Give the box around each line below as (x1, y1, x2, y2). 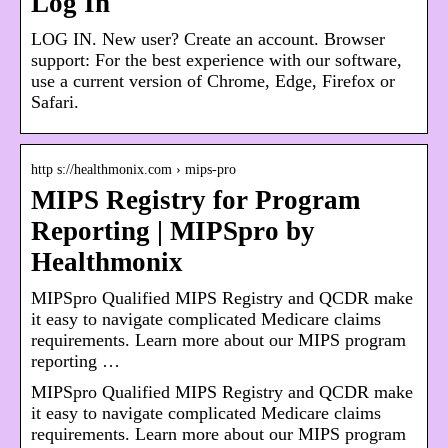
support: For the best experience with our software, (31, 50, 402, 71)
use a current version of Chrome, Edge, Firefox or (31, 71, 395, 92)
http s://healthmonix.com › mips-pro (31, 162, 236, 178)
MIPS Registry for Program (31, 185, 360, 216)
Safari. (31, 92, 79, 113)
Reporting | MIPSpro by (31, 216, 315, 247)
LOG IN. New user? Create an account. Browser (31, 29, 385, 50)
